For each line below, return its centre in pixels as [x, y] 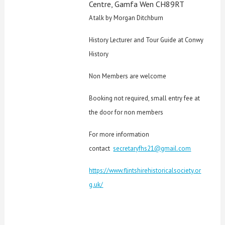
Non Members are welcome [128, 76]
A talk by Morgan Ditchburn [126, 18]
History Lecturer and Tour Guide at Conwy [146, 40]
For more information [119, 134]
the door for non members [126, 112]
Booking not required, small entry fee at [145, 98]
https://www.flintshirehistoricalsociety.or [145, 170]
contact [101, 148]
